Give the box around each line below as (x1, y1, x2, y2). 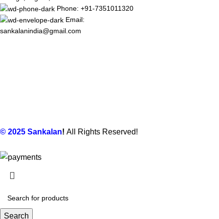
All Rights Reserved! (66, 128, 138, 136)
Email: (66, 15, 85, 23)
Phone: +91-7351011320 (57, 4, 133, 12)
